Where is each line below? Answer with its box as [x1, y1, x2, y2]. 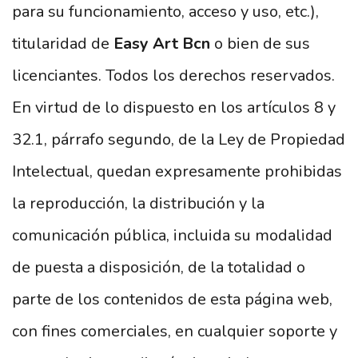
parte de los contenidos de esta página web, [12, 288, 332, 310]
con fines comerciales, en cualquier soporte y [12, 320, 337, 342]
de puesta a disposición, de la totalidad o [12, 257, 305, 278]
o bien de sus [214, 33, 310, 54]
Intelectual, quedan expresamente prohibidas [12, 161, 342, 182]
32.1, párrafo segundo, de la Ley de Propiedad [12, 129, 345, 150]
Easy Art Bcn [113, 33, 214, 54]
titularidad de [12, 33, 113, 54]
